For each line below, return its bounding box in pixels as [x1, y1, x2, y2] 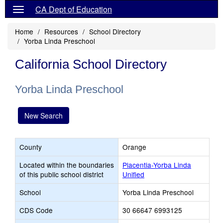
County [19, 142, 42, 152]
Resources [44, 26, 78, 36]
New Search [24, 111, 63, 120]
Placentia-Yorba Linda [122, 160, 191, 170]
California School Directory [15, 57, 167, 72]
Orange [122, 142, 146, 152]
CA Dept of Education [35, 3, 112, 15]
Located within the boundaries [19, 160, 114, 170]
